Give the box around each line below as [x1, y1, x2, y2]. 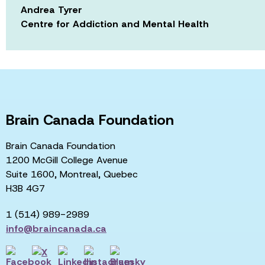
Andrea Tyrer [21, 3, 82, 16]
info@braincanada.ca [6, 222, 106, 235]
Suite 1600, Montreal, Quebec [6, 167, 138, 180]
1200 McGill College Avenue [6, 153, 128, 166]
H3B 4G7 [6, 182, 45, 195]
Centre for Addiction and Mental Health [21, 17, 209, 30]
